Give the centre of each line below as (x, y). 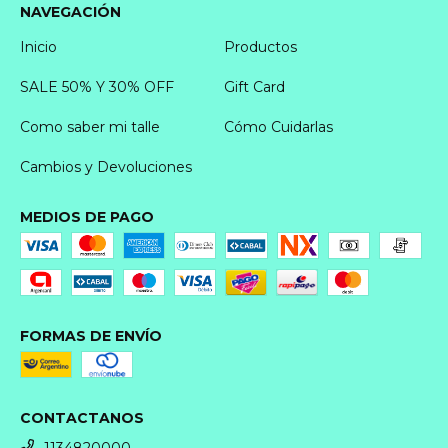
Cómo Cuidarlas (278, 126)
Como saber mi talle (90, 126)
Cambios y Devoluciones (106, 166)
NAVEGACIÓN (70, 11)
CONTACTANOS (82, 417)
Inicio (38, 46)
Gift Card (254, 86)
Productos (260, 46)
